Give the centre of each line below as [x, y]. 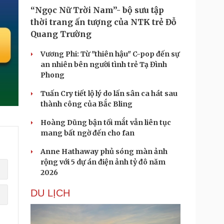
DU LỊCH [50, 193]
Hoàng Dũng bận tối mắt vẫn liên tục [106, 122]
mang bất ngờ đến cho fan [87, 133]
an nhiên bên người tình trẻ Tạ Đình [104, 64]
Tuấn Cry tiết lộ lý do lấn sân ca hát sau [109, 93]
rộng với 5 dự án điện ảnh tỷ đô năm [103, 162]
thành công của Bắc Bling [86, 104]
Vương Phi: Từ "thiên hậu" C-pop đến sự [110, 54]
